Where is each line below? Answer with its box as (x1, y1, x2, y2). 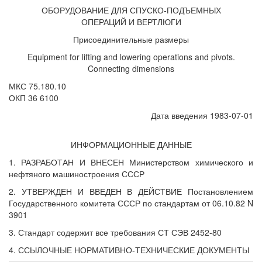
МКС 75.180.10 (9, 80, 66, 92)
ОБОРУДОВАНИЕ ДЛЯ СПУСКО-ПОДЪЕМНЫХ (41, 4, 221, 16)
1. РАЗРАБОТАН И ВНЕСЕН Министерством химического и (9, 156, 253, 168)
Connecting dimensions (88, 63, 174, 74)
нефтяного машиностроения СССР (9, 168, 144, 180)
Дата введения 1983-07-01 (151, 109, 253, 121)
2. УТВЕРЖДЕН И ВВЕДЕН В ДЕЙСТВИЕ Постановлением (9, 185, 253, 197)
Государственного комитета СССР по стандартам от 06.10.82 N (9, 197, 253, 209)
